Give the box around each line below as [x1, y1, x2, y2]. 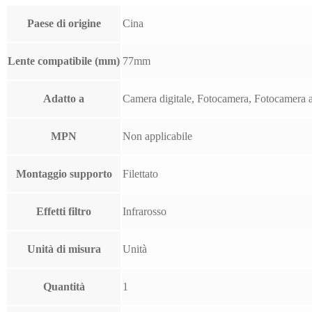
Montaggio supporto [15, 168, 112, 180]
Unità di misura [26, 243, 101, 256]
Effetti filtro [36, 205, 91, 218]
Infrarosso [123, 205, 166, 218]
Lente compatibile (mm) [8, 55, 120, 68]
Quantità [42, 281, 85, 293]
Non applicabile [123, 130, 192, 143]
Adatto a [43, 93, 84, 105]
